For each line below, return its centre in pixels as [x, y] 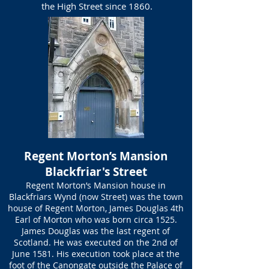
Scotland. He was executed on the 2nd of [96, 242]
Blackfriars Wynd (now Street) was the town [96, 197]
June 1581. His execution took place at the [96, 254]
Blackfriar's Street [96, 172]
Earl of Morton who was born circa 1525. [96, 219]
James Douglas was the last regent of [96, 231]
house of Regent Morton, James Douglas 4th [96, 208]
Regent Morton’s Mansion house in [96, 185]
